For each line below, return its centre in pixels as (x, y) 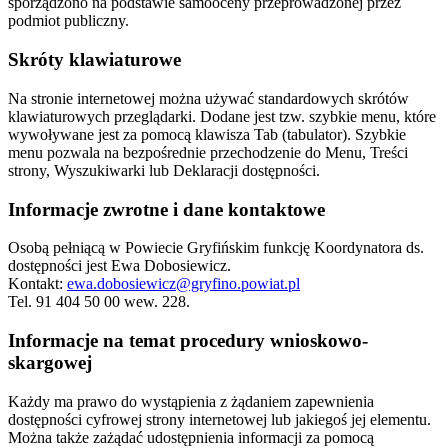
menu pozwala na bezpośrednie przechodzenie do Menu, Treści (208, 152)
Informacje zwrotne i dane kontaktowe (166, 209)
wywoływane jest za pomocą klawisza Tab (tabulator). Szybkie (207, 134)
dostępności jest (59, 266)
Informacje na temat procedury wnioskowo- (188, 341)
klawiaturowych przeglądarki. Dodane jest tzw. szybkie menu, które (222, 116)
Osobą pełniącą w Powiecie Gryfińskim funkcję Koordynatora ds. (216, 248)
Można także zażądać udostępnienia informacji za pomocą (191, 437)
